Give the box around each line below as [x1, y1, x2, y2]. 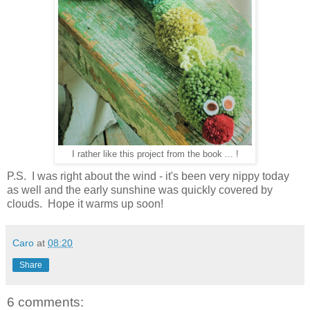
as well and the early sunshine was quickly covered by [7, 183, 273, 196]
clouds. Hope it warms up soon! [7, 197, 163, 210]
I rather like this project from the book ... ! [71, 149, 239, 159]
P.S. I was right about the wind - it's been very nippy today [7, 170, 289, 182]
